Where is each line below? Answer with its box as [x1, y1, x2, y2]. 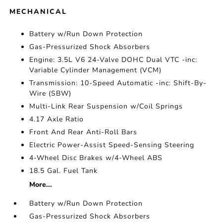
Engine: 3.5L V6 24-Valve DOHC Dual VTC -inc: [29, 55, 198, 64]
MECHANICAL [9, 7, 67, 16]
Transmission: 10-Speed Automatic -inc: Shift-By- [29, 78, 207, 88]
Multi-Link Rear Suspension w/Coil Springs [29, 102, 183, 111]
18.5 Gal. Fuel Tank [29, 166, 98, 175]
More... [29, 180, 53, 189]
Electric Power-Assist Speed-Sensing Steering [29, 140, 195, 150]
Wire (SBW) [29, 89, 72, 98]
